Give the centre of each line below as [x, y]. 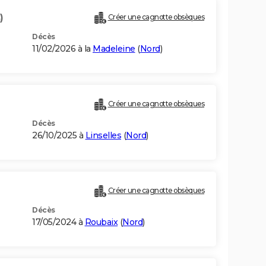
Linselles [103, 136]
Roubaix [101, 222]
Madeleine [114, 49]
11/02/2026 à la [62, 49]
